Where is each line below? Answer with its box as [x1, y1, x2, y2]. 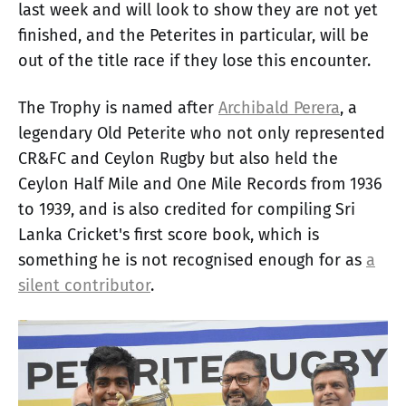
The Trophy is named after [18, 97, 218, 118]
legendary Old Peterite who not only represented [18, 122, 385, 143]
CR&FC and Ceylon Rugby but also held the [18, 148, 338, 169]
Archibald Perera [218, 97, 340, 118]
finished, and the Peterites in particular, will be [18, 24, 369, 45]
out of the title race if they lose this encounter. [18, 50, 371, 71]
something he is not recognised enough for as [18, 249, 366, 270]
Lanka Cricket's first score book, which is [18, 224, 319, 245]
